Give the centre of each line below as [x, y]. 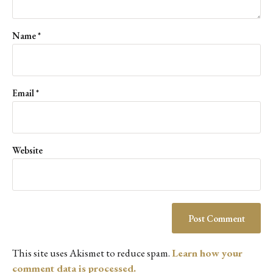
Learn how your [207, 253]
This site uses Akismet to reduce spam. [92, 253]
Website [27, 150]
